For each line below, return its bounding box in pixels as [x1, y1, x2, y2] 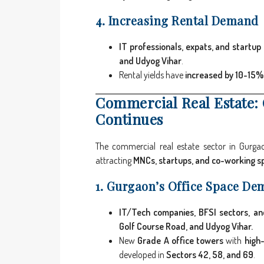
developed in [119, 249, 166, 261]
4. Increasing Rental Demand [95, 12, 259, 29]
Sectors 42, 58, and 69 [166, 249, 253, 261]
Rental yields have [119, 69, 185, 81]
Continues [95, 110, 163, 129]
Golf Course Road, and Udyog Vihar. [119, 220, 253, 233]
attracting [95, 154, 133, 167]
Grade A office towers [137, 235, 223, 247]
